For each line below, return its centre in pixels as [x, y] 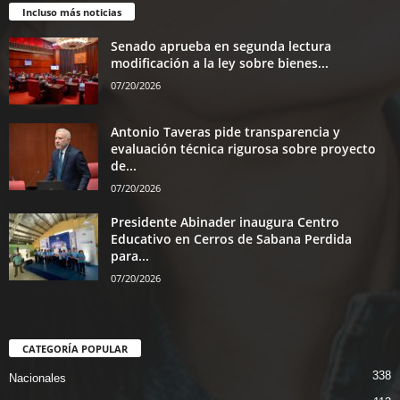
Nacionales [37, 379]
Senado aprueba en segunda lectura [221, 46]
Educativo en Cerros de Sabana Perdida [231, 239]
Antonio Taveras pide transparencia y [225, 132]
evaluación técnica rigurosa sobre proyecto [243, 149]
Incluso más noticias [72, 12]
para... [130, 256]
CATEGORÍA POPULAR [75, 349]
